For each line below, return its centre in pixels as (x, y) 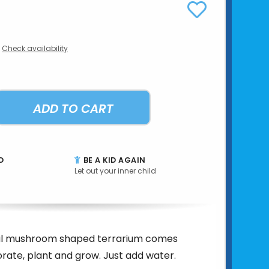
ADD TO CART (73, 108)
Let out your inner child (115, 171)
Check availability (35, 48)
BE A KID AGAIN (113, 160)
